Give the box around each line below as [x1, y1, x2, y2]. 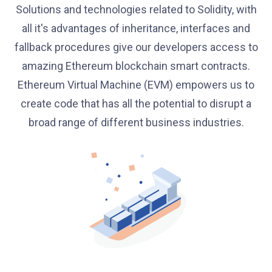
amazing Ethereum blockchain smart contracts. [22, 59, 250, 72]
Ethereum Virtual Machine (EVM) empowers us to [18, 78, 254, 91]
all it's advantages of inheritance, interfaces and [22, 22, 250, 35]
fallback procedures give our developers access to [14, 41, 258, 53]
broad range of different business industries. [28, 116, 244, 129]
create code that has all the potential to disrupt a [21, 97, 251, 110]
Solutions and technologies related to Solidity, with [15, 3, 257, 16]
